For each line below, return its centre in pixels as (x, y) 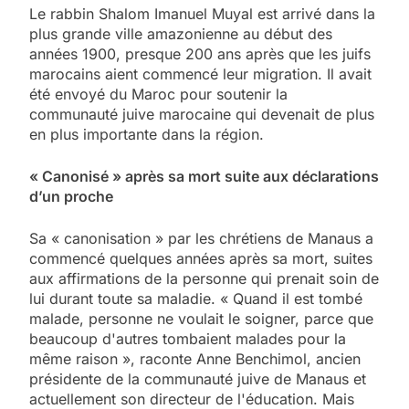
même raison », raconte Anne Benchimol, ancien (195, 358)
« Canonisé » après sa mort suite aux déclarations (204, 176)
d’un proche (71, 196)
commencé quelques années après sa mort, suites (201, 258)
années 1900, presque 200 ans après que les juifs (200, 53)
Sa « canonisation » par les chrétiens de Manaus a (201, 238)
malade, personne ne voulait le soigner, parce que (201, 318)
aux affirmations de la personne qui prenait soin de (204, 278)
